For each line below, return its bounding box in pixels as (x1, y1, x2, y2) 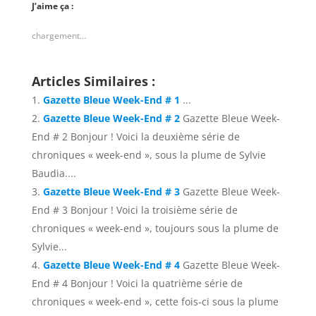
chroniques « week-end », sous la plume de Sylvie (31, 148, 266, 162)
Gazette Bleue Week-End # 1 (42, 93, 180, 107)
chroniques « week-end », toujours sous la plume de (31, 221, 279, 236)
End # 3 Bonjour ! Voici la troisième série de (31, 203, 238, 217)
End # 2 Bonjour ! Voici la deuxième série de (31, 130, 240, 144)
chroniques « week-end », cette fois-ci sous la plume (31, 295, 279, 309)
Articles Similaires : (31, 73, 155, 90)
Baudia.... (31, 166, 76, 181)
